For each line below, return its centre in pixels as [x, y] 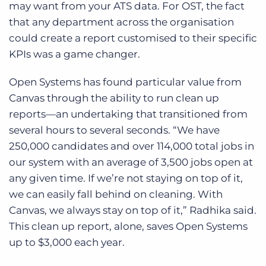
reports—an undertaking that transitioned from [128, 114]
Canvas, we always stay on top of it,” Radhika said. [133, 210]
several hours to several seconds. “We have [114, 130]
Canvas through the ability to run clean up [114, 98]
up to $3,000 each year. [67, 242]
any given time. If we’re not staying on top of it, [126, 178]
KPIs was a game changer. [75, 54]
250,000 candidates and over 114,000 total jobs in [132, 146]
